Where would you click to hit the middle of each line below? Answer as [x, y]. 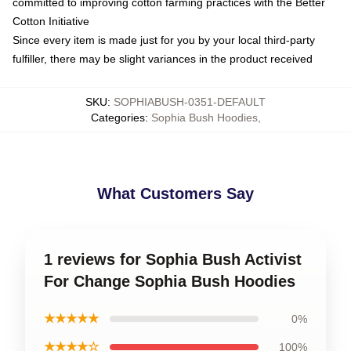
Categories [118, 117]
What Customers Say [175, 193]
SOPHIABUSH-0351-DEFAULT [190, 101]
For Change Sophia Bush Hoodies [170, 281]
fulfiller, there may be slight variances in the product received [163, 58]
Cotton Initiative [51, 21]
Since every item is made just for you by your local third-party [164, 40]
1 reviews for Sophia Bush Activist [173, 259]
